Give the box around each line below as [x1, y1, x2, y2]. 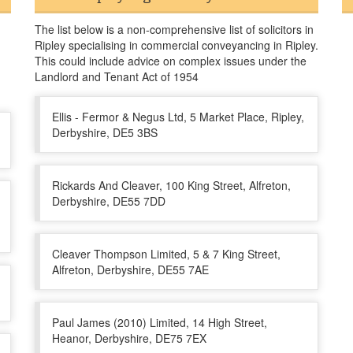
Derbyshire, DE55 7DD [52, 193, 165, 209]
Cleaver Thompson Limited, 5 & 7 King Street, [52, 246, 281, 262]
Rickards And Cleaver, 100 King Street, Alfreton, [52, 177, 291, 193]
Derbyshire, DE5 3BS [52, 124, 158, 140]
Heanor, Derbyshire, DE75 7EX [52, 330, 206, 346]
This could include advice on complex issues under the [35, 53, 307, 69]
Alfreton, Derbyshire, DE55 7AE [52, 262, 209, 277]
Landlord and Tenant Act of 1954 [35, 69, 199, 84]
